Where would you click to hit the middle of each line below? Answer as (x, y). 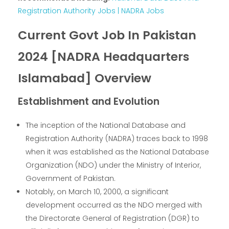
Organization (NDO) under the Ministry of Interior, (113, 165)
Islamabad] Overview (85, 78)
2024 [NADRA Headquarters (104, 57)
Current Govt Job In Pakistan (107, 35)
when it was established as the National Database (118, 152)
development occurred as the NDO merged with (114, 205)
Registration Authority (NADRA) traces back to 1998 (117, 138)
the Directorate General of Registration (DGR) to (113, 218)
